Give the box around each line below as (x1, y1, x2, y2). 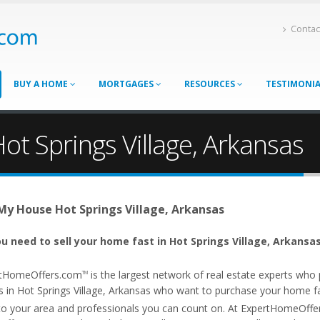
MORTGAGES (99, 78, 156, 90)
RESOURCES (184, 78, 237, 90)
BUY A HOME (14, 78, 70, 90)
